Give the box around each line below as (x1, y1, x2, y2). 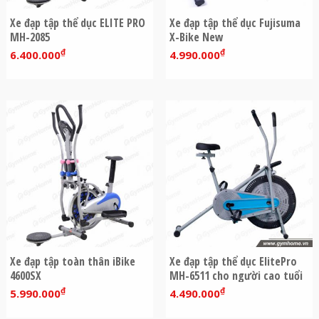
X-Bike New (169, 28, 224, 45)
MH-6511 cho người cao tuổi (169, 267, 303, 283)
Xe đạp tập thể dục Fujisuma (169, 14, 300, 31)
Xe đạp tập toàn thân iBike (9, 253, 135, 269)
